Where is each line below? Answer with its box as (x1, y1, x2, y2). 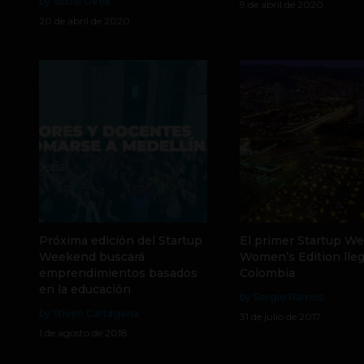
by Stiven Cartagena (39, 307, 139, 319)
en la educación (39, 282, 131, 297)
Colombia (239, 266, 295, 280)
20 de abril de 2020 (39, 15, 130, 27)
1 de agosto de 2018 (39, 327, 128, 339)
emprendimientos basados (39, 266, 197, 280)
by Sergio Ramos (239, 291, 323, 303)
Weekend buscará (39, 249, 145, 264)
